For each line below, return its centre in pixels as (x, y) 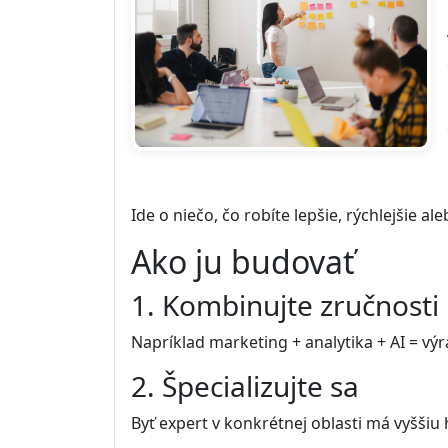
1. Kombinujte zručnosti (285, 305)
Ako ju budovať (243, 262)
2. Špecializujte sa (245, 386)
